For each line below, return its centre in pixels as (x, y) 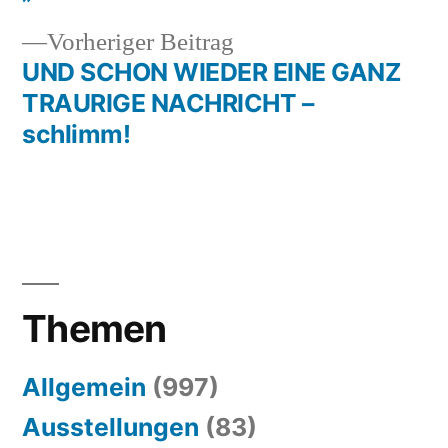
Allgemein (84, 387)
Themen (94, 328)
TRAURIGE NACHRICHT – (168, 103)
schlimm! (76, 134)
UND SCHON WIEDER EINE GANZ (212, 72)
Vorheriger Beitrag (140, 42)
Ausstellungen (110, 427)
